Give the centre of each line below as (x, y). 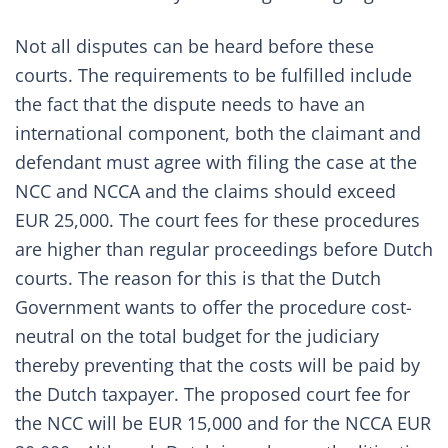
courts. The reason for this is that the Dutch (198, 278)
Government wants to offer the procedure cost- (213, 307)
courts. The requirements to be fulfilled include (213, 75)
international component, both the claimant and (218, 133)
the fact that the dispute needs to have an (190, 104)
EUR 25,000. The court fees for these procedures (217, 220)
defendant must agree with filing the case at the (216, 162)
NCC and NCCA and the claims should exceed (205, 191)
